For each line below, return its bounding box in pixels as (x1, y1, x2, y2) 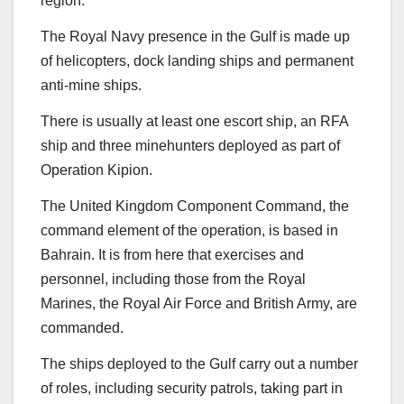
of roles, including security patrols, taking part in (41, 380, 343, 396)
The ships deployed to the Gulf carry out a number (41, 355, 358, 372)
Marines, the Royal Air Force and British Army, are (41, 295, 357, 311)
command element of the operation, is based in (41, 222, 338, 238)
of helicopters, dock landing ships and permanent (41, 53, 353, 69)
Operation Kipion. (41, 162, 152, 178)
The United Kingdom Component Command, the (41, 197, 349, 214)
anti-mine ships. (41, 78, 142, 94)
